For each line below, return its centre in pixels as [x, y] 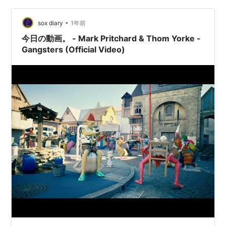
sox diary [51, 23]
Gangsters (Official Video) [74, 50]
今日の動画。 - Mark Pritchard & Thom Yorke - [111, 39]
